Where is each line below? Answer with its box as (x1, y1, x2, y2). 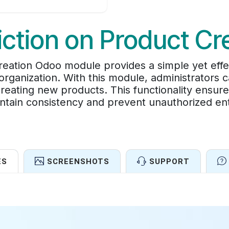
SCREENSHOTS (47, 156, 109, 166)
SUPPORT (149, 156, 190, 166)
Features (77, 205, 151, 227)
